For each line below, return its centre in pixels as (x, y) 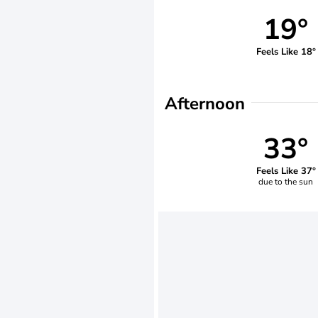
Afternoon (205, 104)
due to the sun (286, 181)
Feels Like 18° (286, 51)
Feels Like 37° (286, 171)
